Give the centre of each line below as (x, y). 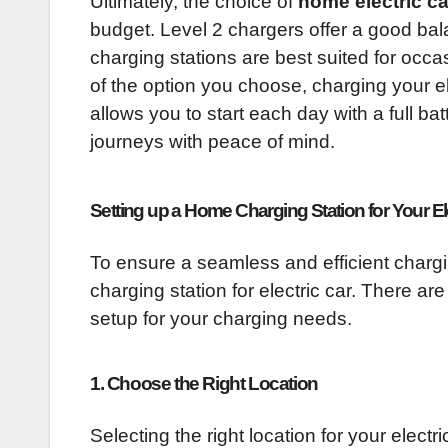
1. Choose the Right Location (204, 384)
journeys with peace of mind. (212, 142)
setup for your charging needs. (221, 319)
